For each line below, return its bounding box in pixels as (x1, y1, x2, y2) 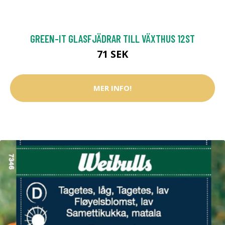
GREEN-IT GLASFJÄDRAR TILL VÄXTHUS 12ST (30, 32, 195, 45)
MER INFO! (93, 83, 132, 93)
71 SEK (97, 47, 128, 61)
